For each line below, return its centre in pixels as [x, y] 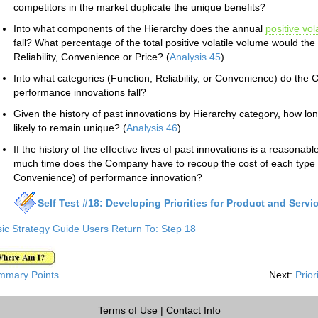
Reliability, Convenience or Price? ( [92, 57]
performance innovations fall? [80, 92]
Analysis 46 [152, 128]
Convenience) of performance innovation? [108, 177]
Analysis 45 [195, 57]
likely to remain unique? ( [70, 128]
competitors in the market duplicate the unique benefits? [139, 7]
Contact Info [193, 310]
